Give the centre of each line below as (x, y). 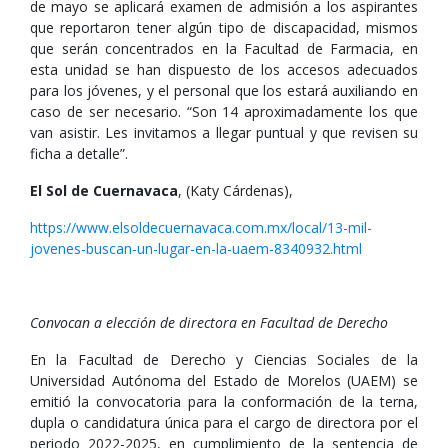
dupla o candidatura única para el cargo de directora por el (224, 422)
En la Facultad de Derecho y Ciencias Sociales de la (224, 359)
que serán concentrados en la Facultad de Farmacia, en (224, 48)
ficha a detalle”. (79, 153)
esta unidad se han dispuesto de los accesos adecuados (224, 69)
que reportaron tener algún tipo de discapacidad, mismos (224, 27)
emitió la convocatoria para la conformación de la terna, (224, 401)
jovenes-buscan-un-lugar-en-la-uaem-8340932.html (196, 248)
